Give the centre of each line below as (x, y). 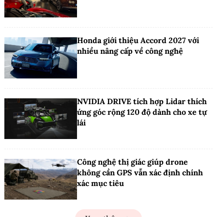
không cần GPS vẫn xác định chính (140, 173)
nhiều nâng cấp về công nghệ (130, 51)
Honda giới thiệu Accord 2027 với (138, 40)
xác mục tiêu (101, 183)
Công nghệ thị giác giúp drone (132, 162)
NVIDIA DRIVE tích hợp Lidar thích (142, 101)
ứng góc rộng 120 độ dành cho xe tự (142, 112)
